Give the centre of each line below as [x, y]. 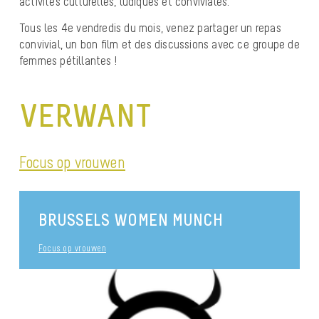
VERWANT [85, 116]
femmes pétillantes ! [68, 60]
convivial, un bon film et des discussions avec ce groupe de [159, 44]
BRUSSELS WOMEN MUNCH [131, 220]
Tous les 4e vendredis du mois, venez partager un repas [150, 27]
